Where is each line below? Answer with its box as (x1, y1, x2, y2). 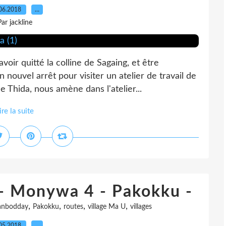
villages (130, 203, 152, 210)
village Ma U (88, 203, 126, 210)
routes (64, 203, 83, 210)
